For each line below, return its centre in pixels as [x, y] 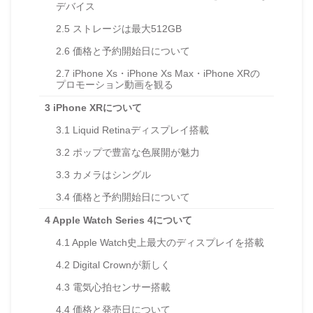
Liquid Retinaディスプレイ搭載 [139, 130]
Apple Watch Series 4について [121, 220]
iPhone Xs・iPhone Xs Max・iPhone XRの [165, 73]
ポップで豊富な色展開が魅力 [135, 152]
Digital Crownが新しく [120, 264]
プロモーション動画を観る [115, 84]
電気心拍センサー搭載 [120, 287]
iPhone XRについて [96, 107]
